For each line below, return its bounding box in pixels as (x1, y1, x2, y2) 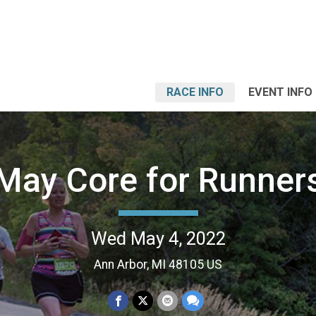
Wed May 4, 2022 (90, 227, 226, 249)
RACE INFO (166, 85, 224, 99)
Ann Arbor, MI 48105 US (94, 257, 222, 272)
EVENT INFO (248, 85, 312, 99)
